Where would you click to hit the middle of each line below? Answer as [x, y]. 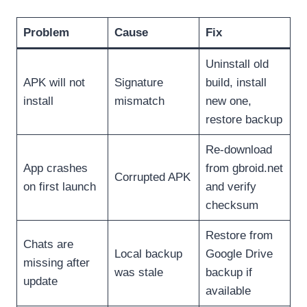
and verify [231, 186]
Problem [46, 32]
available [228, 291]
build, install [236, 82]
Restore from [239, 235]
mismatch [139, 101]
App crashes [55, 168]
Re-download [238, 149]
